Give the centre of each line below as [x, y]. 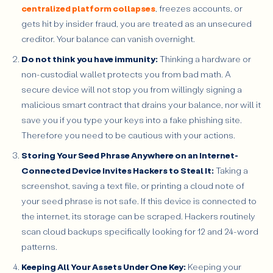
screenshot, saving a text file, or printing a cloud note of [133, 186]
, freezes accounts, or [199, 9]
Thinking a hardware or [204, 59]
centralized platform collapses [88, 9]
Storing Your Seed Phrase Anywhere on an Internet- [130, 155]
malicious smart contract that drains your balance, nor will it [141, 105]
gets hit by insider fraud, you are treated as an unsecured [136, 24]
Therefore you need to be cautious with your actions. [128, 135]
